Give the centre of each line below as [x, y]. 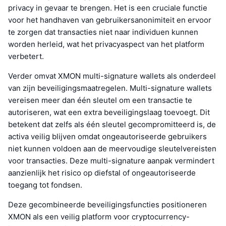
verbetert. [26, 56]
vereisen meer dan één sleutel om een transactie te [100, 100]
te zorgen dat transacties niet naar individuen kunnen [103, 32]
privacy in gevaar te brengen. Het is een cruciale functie [108, 8]
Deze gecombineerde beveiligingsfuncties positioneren [107, 205]
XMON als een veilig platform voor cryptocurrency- [99, 217]
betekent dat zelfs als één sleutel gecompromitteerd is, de [112, 125]
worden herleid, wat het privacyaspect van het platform [106, 44]
